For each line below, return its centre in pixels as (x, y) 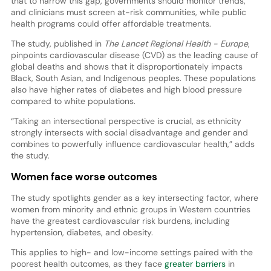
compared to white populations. (73, 101)
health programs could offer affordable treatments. (111, 23)
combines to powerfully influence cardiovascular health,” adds (132, 144)
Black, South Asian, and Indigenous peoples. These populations (133, 78)
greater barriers (195, 264)
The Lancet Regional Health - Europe (175, 43)
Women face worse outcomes (84, 177)
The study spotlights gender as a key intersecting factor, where (134, 198)
